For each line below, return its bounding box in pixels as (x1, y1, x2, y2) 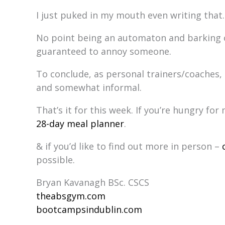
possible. (36, 154, 75, 166)
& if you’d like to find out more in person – (36, 140, 222, 152)
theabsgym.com (36, 190, 105, 202)
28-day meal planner (36, 118, 124, 130)
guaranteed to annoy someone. (36, 45, 171, 57)
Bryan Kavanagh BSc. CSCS (36, 176, 149, 188)
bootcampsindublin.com (36, 203, 142, 215)
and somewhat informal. (36, 81, 142, 93)
